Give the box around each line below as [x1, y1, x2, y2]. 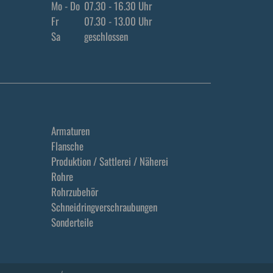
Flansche [51, 138, 83, 154]
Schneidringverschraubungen [51, 199, 157, 214]
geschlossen [81, 28, 128, 44]
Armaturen [51, 123, 90, 138]
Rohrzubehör [51, 184, 98, 199]
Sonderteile [51, 214, 93, 230]
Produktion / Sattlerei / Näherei [51, 154, 168, 169]
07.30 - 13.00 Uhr [81, 13, 152, 29]
